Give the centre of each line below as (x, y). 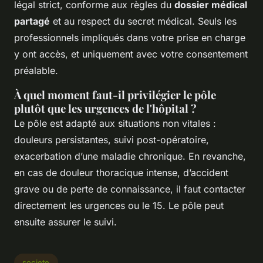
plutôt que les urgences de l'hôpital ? (105, 108)
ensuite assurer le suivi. (65, 222)
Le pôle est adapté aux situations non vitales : (115, 123)
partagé (32, 21)
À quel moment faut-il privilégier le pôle (115, 95)
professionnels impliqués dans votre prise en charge (130, 37)
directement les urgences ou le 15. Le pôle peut (119, 205)
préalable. (36, 70)
